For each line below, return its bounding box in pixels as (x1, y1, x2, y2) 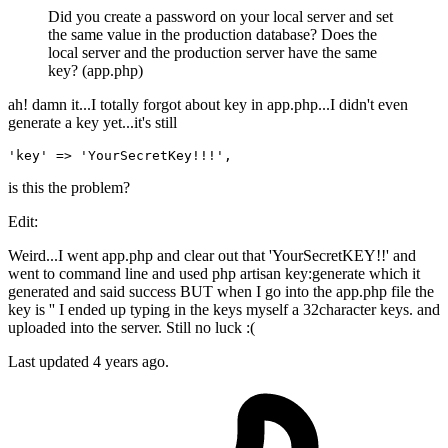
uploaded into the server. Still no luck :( (8, 319, 255, 337)
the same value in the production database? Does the (48, 26, 377, 44)
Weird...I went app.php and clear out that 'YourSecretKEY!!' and (8, 247, 416, 265)
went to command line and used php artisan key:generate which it (8, 265, 420, 283)
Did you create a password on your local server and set (48, 8, 393, 26)
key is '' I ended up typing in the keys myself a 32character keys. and (8, 301, 440, 319)
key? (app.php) (48, 62, 143, 80)
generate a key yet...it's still (8, 114, 177, 132)
